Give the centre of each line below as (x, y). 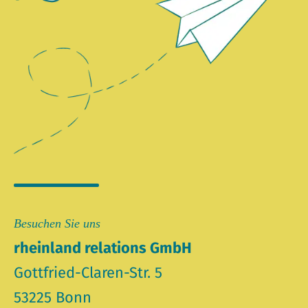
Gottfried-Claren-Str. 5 (88, 273)
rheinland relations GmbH (103, 248)
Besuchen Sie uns (57, 224)
